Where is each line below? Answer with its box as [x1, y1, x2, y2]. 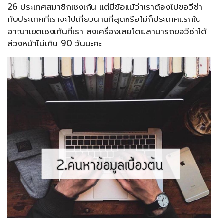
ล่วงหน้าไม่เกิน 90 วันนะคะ [7, 37, 102, 50]
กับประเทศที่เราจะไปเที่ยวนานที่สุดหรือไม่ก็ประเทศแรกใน [7, 13, 201, 26]
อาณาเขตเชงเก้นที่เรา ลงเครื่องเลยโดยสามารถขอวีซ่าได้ [7, 25, 207, 38]
